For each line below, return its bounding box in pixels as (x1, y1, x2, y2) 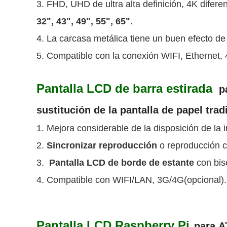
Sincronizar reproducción (44, 140, 157, 150)
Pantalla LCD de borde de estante (47, 158, 194, 168)
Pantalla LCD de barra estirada (36, 82, 212, 95)
